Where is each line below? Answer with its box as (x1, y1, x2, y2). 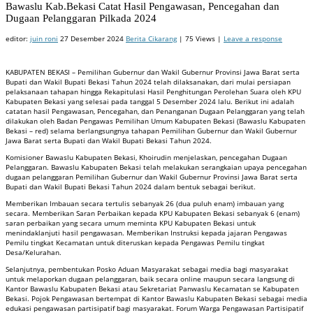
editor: (6, 33, 30, 43)
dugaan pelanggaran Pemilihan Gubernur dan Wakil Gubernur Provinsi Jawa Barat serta (6, 171, 298, 182)
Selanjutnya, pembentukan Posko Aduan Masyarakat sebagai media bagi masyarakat (6, 263, 289, 274)
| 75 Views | (177, 33, 224, 43)
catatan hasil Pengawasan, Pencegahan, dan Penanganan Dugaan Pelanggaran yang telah (6, 105, 305, 116)
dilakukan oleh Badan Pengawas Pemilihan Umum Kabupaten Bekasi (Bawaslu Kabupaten (6, 115, 305, 126)
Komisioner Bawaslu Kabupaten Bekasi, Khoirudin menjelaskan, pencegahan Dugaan (6, 152, 287, 162)
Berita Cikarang (126, 33, 177, 43)
